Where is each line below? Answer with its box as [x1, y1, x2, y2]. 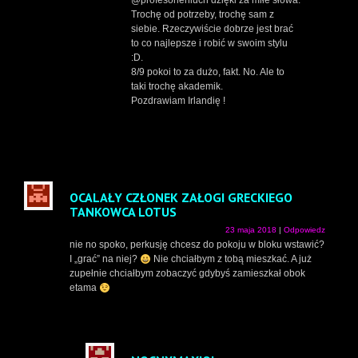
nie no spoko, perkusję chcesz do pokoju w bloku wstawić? [70, 239, 324, 251]
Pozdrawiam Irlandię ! [131, 95, 225, 107]
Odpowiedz [284, 225, 325, 235]
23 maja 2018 [225, 225, 276, 235]
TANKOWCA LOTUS [70, 204, 177, 221]
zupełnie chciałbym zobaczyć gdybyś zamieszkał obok [70, 268, 305, 280]
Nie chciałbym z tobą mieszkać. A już [150, 253, 312, 265]
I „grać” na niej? [70, 253, 140, 265]
